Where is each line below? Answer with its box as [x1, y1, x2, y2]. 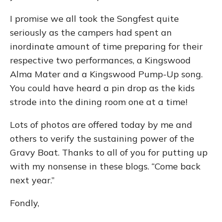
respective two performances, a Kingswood [10, 55, 191, 66]
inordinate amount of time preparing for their [10, 41, 203, 52]
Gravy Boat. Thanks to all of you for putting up [10, 147, 208, 158]
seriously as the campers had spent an [10, 27, 172, 38]
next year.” [10, 174, 55, 186]
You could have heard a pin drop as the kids [10, 82, 195, 94]
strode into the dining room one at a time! [10, 96, 187, 108]
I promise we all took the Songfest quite [10, 13, 179, 24]
